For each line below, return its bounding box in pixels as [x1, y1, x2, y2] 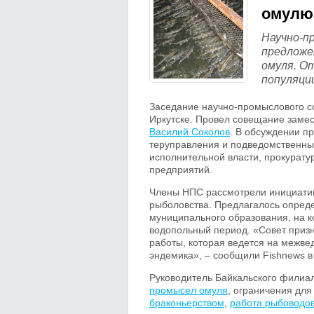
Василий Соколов [149, 126, 230, 137]
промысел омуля [149, 285, 228, 296]
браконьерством [149, 297, 224, 308]
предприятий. [149, 164, 212, 175]
